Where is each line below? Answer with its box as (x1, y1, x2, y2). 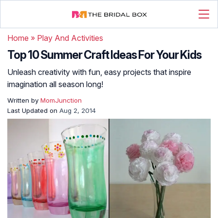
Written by (7, 96, 40, 104)
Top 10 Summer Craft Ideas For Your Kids (7, 48, 201, 62)
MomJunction (40, 96, 82, 104)
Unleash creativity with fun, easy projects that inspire (7, 67, 191, 77)
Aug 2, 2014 (59, 107, 96, 114)
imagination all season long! (7, 79, 103, 89)
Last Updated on (7, 107, 59, 114)
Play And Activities (37, 33, 103, 43)
